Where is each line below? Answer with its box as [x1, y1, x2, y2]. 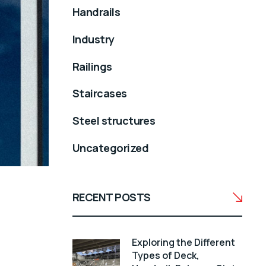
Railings [72, 59, 112, 74]
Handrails [72, 4, 121, 19]
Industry [72, 31, 115, 46]
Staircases [72, 86, 127, 101]
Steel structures [72, 113, 156, 128]
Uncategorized [72, 141, 148, 156]
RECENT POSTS [72, 190, 151, 205]
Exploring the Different [132, 236, 235, 249]
